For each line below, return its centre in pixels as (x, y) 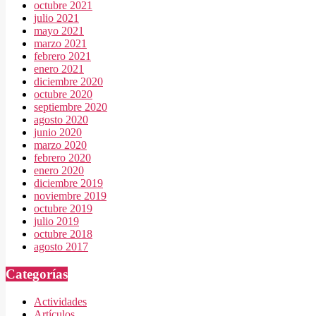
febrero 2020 (62, 158)
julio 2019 (56, 221)
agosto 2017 (61, 247)
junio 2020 (58, 133)
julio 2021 (56, 18)
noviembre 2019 (70, 196)
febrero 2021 (62, 56)
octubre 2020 (63, 95)
